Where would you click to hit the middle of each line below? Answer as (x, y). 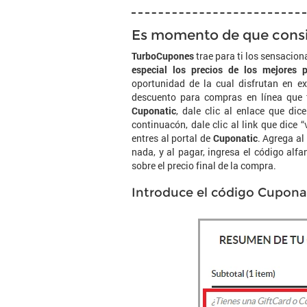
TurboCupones (163, 56)
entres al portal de (172, 138)
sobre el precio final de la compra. (204, 165)
